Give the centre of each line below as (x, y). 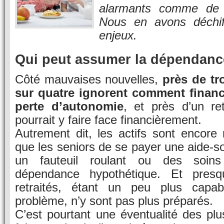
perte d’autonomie (69, 106)
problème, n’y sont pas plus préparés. (114, 201)
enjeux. (118, 35)
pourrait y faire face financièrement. (108, 120)
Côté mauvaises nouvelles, (89, 79)
